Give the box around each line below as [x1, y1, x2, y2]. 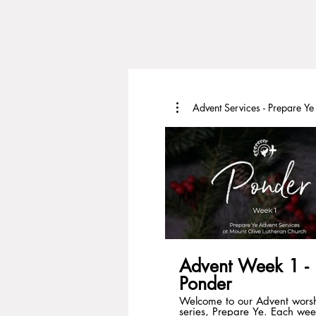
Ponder [179, 272, 231, 296]
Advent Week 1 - [179, 255, 308, 278]
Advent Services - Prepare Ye [263, 101, 314, 114]
